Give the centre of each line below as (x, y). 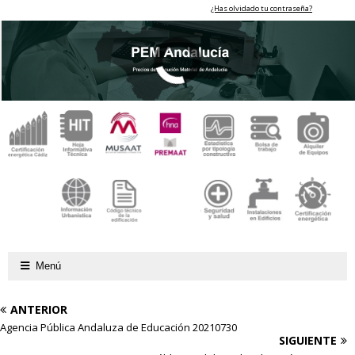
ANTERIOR (39, 309)
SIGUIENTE (308, 340)
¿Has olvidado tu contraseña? (261, 8)
